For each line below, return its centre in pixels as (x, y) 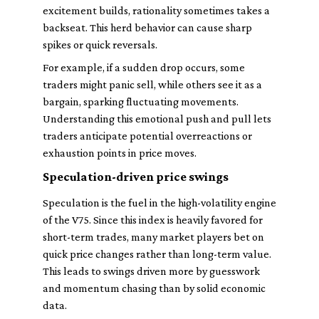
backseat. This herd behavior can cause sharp (147, 27)
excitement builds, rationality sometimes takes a (156, 10)
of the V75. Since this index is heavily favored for (153, 220)
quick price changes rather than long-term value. (157, 254)
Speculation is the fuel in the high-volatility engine (159, 203)
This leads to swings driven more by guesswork (151, 271)
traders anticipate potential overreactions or (147, 136)
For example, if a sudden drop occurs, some (144, 67)
